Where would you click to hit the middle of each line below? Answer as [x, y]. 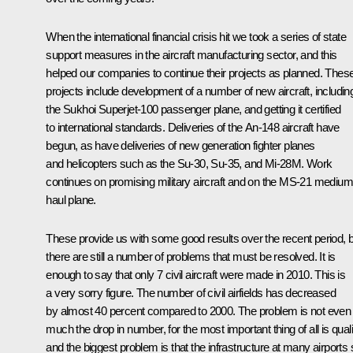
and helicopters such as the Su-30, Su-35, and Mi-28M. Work [189, 163]
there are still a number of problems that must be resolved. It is [191, 256]
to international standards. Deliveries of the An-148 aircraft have [193, 127]
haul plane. [71, 199]
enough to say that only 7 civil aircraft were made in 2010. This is [196, 274]
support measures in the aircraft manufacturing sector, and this [191, 54]
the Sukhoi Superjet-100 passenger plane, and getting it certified [193, 109]
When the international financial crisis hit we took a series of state [196, 36]
